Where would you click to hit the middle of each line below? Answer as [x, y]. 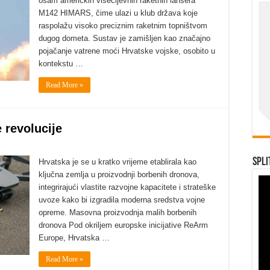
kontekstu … [61, 64]
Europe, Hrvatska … [74, 238]
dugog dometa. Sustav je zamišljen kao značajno [124, 38]
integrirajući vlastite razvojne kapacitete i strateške [127, 187]
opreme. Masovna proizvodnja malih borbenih [118, 212]
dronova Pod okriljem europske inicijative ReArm [123, 225]
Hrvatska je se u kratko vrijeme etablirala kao [118, 162]
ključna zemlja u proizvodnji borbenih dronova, [119, 174]
